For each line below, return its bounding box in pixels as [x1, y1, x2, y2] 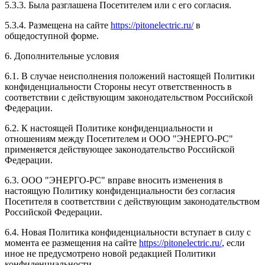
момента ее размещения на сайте [5, 238, 139, 248]
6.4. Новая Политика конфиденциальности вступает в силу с [5, 227, 251, 238]
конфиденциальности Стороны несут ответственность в [5, 82, 232, 92]
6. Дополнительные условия [5, 51, 119, 62]
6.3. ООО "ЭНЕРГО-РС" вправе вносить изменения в [5, 175, 223, 186]
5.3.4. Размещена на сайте [5, 20, 111, 31]
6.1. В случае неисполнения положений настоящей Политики [5, 71, 255, 82]
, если [222, 238, 245, 248]
